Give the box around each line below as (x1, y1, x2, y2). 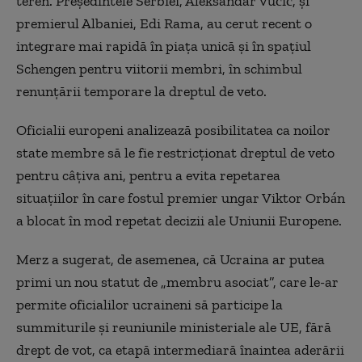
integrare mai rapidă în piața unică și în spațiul (16, 36, 311, 55)
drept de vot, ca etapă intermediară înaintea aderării (16, 340, 344, 359)
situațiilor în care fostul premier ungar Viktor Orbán (16, 188, 345, 207)
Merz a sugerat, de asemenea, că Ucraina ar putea (16, 250, 325, 268)
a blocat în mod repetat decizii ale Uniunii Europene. (16, 211, 342, 229)
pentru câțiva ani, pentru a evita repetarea (16, 166, 280, 184)
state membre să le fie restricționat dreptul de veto (16, 143, 335, 162)
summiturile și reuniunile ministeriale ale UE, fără (16, 318, 331, 336)
